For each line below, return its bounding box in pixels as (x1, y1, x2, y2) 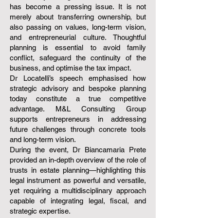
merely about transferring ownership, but (10, 13, 146, 21)
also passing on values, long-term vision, (10, 23, 146, 31)
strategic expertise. (10, 207, 71, 215)
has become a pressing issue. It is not (10, 2, 146, 11)
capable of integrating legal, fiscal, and (10, 197, 146, 205)
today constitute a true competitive (10, 94, 146, 103)
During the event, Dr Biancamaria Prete (10, 145, 146, 154)
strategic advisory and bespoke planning (10, 84, 146, 92)
